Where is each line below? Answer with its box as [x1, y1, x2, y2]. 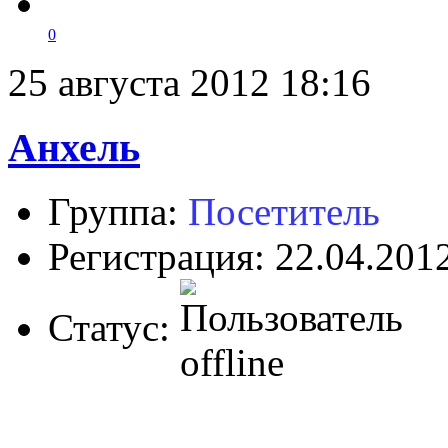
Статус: [48, 306, 180, 350]
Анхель [8, 124, 140, 170]
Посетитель [188, 190, 380, 234]
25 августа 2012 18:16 [8, 60, 371, 104]
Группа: [48, 190, 188, 234]
